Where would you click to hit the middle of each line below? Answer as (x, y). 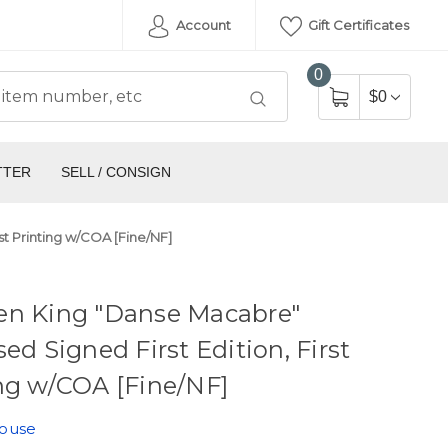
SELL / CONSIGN (115, 172)
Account (201, 25)
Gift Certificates (357, 25)
